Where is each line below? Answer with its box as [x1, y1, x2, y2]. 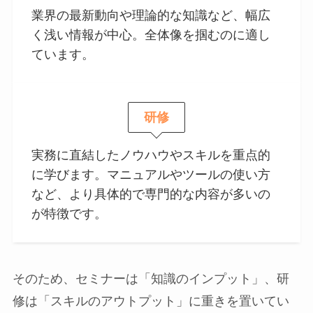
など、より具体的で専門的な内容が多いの [31, 187, 270, 202]
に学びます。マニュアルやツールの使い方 [31, 168, 270, 182]
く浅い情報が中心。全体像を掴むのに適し [31, 27, 270, 42]
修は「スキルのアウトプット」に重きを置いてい [12, 294, 289, 309]
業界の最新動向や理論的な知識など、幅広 [31, 8, 270, 22]
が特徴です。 [31, 207, 107, 221]
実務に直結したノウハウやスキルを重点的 [31, 148, 270, 163]
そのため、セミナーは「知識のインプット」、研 [12, 272, 289, 286]
